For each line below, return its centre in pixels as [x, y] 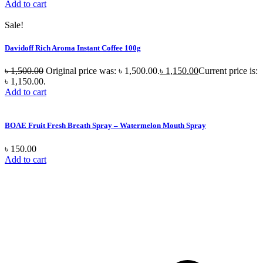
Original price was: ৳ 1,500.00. [103, 71]
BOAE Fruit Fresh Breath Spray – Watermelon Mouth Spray [105, 126]
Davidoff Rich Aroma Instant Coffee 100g [73, 48]
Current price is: [228, 71]
